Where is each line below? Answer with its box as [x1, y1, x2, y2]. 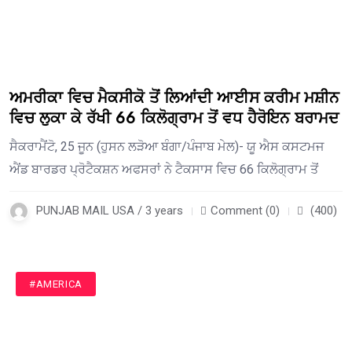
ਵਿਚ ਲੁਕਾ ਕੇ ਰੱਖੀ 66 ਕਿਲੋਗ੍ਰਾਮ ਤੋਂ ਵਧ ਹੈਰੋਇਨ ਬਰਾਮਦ [9, 107, 339, 130]
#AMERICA [29, 278, 82, 291]
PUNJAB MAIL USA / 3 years [36, 203, 183, 218]
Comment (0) [211, 203, 280, 218]
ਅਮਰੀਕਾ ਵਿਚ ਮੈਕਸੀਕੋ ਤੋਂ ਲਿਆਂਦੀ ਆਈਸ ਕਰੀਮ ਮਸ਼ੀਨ [9, 86, 339, 110]
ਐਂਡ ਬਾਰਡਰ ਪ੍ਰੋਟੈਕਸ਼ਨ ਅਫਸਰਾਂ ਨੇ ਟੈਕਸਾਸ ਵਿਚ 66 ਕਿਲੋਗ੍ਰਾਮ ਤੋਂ [9, 162, 318, 178]
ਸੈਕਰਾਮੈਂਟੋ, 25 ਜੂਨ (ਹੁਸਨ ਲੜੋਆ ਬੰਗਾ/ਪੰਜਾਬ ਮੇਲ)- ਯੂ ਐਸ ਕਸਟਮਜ [9, 139, 324, 155]
